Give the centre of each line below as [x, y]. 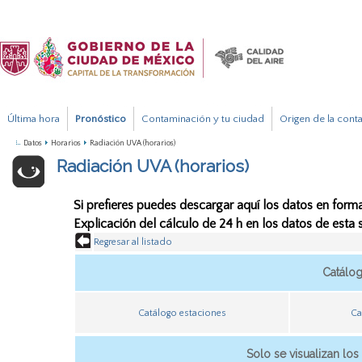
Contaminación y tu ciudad [203, 119]
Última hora [34, 119]
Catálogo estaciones [182, 313]
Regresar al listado [133, 242]
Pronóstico [101, 119]
